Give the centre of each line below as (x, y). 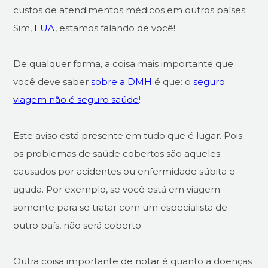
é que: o (173, 82)
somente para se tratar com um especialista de (121, 208)
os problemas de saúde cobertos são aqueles (117, 154)
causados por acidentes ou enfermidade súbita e (124, 172)
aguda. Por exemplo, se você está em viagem (117, 190)
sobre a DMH (122, 82)
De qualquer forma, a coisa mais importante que (124, 64)
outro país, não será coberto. (78, 226)
